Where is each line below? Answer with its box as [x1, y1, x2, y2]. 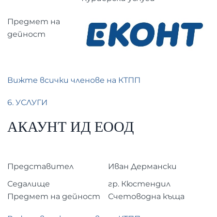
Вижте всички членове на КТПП [7, 75, 140, 85]
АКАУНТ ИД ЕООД [7, 114, 134, 139]
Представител [7, 161, 74, 171]
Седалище [7, 179, 50, 188]
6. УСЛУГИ [7, 97, 47, 107]
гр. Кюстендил [108, 179, 170, 188]
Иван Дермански [108, 161, 177, 171]
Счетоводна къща [108, 191, 185, 201]
